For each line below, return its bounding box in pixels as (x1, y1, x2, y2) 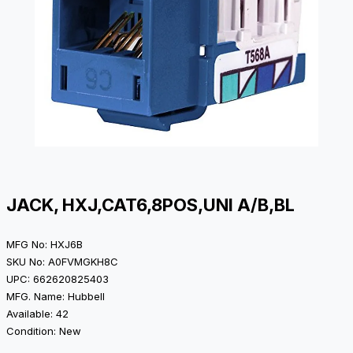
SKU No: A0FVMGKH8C (6, 255, 118, 269)
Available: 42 (6, 307, 69, 321)
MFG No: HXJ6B (6, 238, 83, 251)
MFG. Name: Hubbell (6, 290, 105, 303)
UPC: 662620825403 (6, 273, 109, 286)
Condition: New (6, 325, 81, 338)
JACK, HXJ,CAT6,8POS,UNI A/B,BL (6, 195, 295, 216)
